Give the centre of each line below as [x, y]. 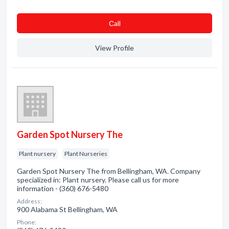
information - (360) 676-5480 [63, 188]
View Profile [114, 48]
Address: [29, 201]
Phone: [27, 222]
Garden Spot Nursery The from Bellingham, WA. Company [109, 171]
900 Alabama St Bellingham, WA [67, 209]
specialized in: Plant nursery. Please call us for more [98, 180]
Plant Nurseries [86, 154]
